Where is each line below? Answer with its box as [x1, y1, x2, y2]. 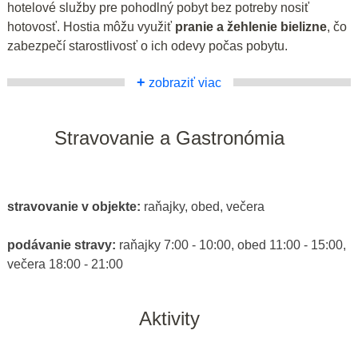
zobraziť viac [145, 75, 221, 89]
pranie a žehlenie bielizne [175, 19, 327, 34]
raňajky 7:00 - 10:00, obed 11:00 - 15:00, [119, 237, 346, 252]
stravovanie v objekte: [7, 199, 144, 213]
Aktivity [138, 307, 200, 329]
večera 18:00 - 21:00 [7, 257, 123, 271]
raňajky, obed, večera [144, 199, 265, 213]
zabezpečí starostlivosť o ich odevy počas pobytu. [7, 38, 288, 53]
